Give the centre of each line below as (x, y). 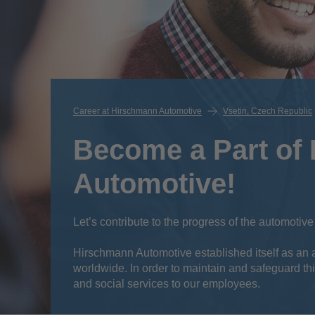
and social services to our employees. (167, 283)
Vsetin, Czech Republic (268, 111)
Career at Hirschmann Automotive (137, 111)
